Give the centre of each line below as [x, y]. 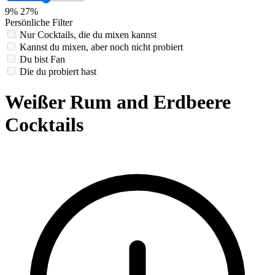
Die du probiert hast [58, 72]
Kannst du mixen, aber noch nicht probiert [101, 47]
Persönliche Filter [39, 23]
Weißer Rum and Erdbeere [118, 102]
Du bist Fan [42, 60]
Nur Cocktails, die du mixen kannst [88, 35]
